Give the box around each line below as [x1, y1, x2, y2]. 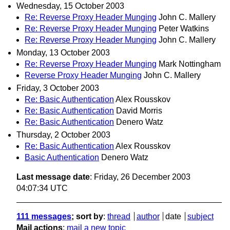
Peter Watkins [159, 24, 209, 33]
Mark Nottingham [159, 60, 221, 69]
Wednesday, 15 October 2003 [16, 1, 124, 10]
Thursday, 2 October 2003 [16, 130, 110, 140]
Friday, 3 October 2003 [16, 84, 99, 93]
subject [187, 212, 214, 221]
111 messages [16, 212, 71, 221]
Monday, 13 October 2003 [16, 48, 110, 57]
